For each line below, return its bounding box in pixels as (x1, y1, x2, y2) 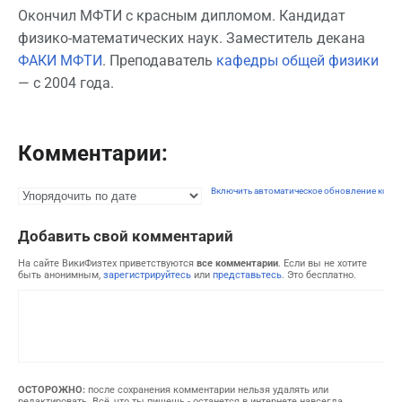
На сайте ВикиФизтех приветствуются (18, 257, 197, 269)
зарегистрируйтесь (103, 268, 191, 281)
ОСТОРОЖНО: (18, 384, 85, 397)
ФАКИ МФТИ (18, 52, 102, 70)
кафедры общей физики (216, 52, 379, 70)
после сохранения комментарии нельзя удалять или (85, 384, 328, 397)
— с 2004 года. (18, 74, 114, 92)
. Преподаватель (102, 52, 216, 70)
